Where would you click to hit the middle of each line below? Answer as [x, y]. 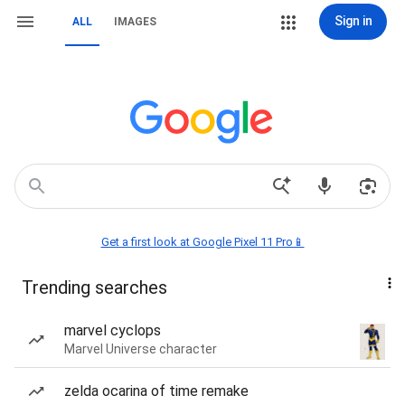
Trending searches [94, 287]
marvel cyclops [113, 330]
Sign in [353, 21]
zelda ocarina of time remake [156, 391]
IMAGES [135, 22]
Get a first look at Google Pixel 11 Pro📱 [202, 242]
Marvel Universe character [141, 349]
